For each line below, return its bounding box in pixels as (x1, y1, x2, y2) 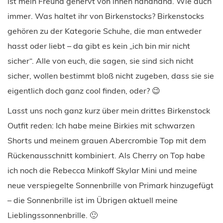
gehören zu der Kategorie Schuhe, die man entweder (7, 25, 202, 36)
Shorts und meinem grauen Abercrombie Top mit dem (7, 135, 206, 145)
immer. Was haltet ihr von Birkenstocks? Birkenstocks (7, 10, 204, 21)
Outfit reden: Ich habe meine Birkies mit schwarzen (7, 120, 195, 130)
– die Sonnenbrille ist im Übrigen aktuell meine (7, 195, 178, 205)
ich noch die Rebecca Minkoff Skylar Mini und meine (7, 165, 197, 175)
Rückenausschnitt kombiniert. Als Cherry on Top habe (7, 150, 205, 160)
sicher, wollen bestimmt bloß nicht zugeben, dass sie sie (7, 70, 214, 81)
